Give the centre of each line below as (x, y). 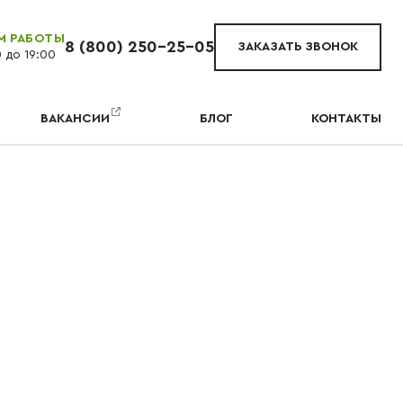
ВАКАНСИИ (76, 119)
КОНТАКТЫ (346, 119)
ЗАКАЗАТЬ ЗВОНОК (298, 46)
